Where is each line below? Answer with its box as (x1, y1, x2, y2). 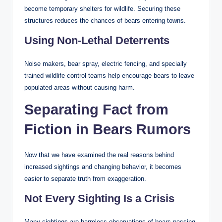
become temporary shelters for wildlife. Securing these (24, 4, 180, 12)
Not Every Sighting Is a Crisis (24, 192, 174, 205)
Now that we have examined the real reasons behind (24, 151, 174, 159)
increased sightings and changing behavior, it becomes (24, 163, 181, 170)
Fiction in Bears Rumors (24, 121, 191, 137)
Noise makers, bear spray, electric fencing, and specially (24, 59, 187, 67)
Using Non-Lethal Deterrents (24, 34, 169, 47)
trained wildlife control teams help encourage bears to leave (24, 71, 194, 79)
